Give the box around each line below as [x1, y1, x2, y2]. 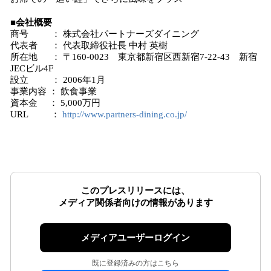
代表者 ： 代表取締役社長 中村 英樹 [10, 41, 168, 50]
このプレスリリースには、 [81, 186, 190, 195]
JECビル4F [10, 64, 53, 73]
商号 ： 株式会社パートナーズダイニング [10, 29, 199, 39]
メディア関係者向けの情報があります [58, 198, 213, 207]
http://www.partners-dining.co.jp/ [62, 109, 187, 119]
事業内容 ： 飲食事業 [10, 87, 97, 96]
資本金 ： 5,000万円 [10, 98, 115, 108]
